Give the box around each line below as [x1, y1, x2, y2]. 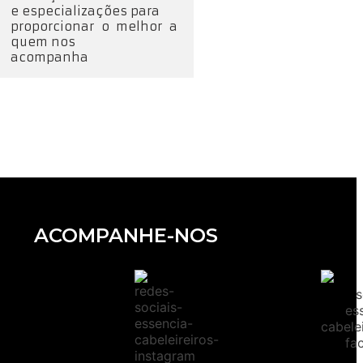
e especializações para [11, 2, 160, 19]
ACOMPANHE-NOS [34, 223, 219, 247]
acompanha [11, 49, 88, 65]
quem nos [11, 33, 75, 49]
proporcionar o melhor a [11, 18, 177, 34]
